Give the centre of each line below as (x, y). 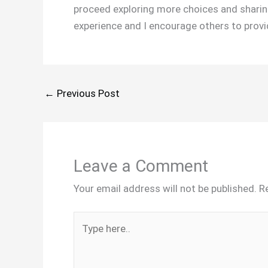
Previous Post (87, 93)
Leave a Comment (141, 166)
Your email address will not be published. (165, 188)
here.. (85, 237)
